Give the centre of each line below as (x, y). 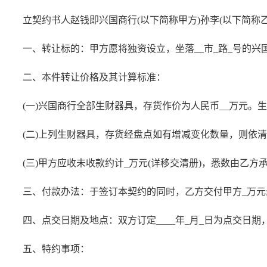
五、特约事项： (56, 249)
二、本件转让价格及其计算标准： (94, 77)
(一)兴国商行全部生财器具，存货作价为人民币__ (126, 106)
